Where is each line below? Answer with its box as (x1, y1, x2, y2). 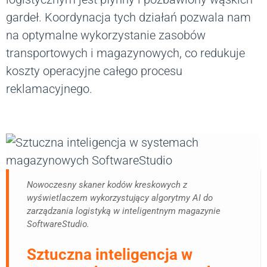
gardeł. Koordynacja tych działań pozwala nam (6, 10, 251, 25)
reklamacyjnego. (6, 82, 92, 97)
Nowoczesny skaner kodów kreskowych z (27, 179, 187, 191)
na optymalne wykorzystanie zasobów (6, 28, 206, 43)
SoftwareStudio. (27, 219, 89, 230)
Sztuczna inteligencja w (27, 246, 193, 264)
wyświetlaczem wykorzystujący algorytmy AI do (27, 193, 213, 204)
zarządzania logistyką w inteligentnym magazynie (27, 206, 221, 217)
